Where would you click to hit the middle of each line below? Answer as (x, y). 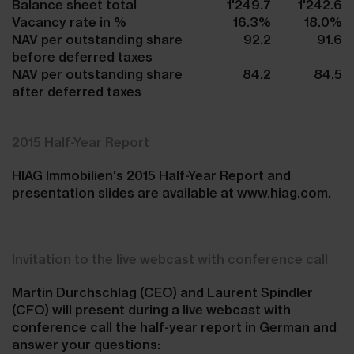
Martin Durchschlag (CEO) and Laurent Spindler (162, 292)
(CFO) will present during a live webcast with (151, 309)
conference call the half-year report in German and (174, 327)
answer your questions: (88, 344)
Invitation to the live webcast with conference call (170, 259)
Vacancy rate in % (69, 22)
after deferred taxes (77, 91)
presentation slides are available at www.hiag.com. (171, 192)
